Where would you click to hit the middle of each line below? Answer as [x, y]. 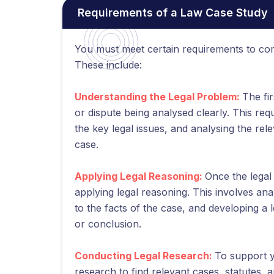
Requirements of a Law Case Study [173, 13]
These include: [108, 65]
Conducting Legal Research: [145, 256]
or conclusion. [108, 224]
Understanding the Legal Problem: [158, 97]
